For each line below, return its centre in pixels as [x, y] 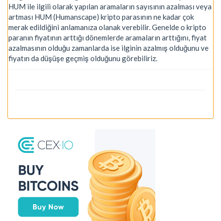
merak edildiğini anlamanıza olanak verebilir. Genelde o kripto [107, 27]
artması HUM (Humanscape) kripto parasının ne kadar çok [101, 17]
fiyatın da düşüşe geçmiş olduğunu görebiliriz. [83, 58]
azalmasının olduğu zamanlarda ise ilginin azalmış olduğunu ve [109, 48]
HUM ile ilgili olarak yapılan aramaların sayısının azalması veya [110, 6]
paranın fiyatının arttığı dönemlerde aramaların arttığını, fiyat [108, 37]
